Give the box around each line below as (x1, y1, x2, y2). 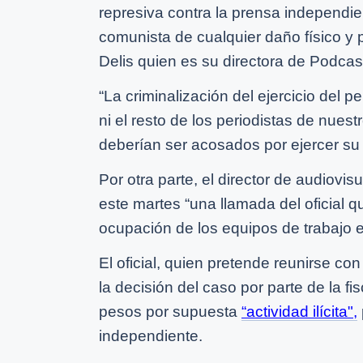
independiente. (99, 327, 203, 344)
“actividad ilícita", (241, 302, 357, 320)
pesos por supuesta (99, 302, 241, 320)
